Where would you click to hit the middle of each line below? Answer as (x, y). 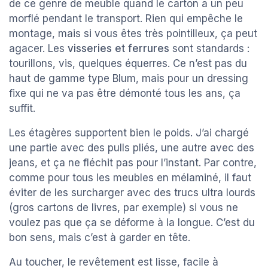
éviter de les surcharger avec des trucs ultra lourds (132, 193)
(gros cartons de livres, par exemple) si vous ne (124, 208)
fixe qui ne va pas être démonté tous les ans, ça (125, 94)
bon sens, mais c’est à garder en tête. (100, 238)
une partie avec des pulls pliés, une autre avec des (132, 148)
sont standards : (209, 49)
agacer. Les (38, 49)
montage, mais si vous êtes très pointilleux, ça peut (133, 34)
